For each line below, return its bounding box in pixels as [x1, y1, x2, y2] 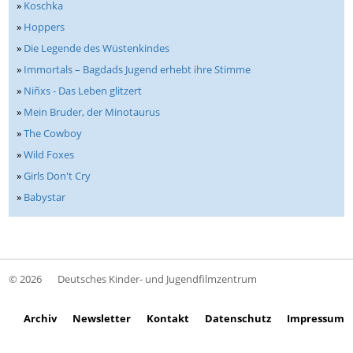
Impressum [286, 310, 344, 325]
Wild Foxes [24, 147, 75, 162]
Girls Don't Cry [24, 169, 91, 184]
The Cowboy [24, 126, 83, 141]
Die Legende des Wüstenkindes [24, 41, 170, 56]
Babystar [24, 190, 66, 205]
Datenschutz [204, 310, 271, 325]
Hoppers [24, 20, 65, 35]
